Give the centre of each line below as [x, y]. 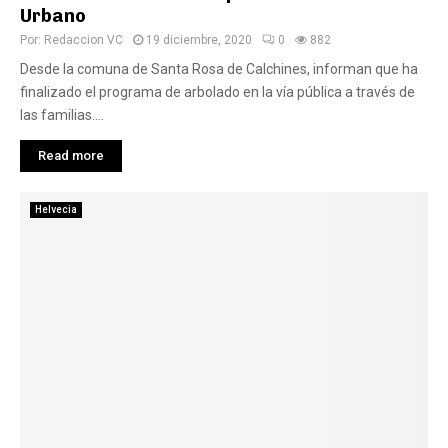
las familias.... [62, 115]
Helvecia [56, 209]
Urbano [53, 16]
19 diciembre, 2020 [199, 40]
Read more [71, 155]
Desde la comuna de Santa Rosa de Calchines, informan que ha [219, 69]
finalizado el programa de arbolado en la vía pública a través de [217, 92]
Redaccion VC [83, 40]
